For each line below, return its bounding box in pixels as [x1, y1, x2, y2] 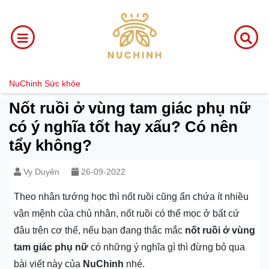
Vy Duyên [23, 167, 59, 177]
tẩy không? [9, 136, 92, 154]
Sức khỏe [44, 79, 80, 88]
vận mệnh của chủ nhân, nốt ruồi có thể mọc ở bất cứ [14, 208, 240, 219]
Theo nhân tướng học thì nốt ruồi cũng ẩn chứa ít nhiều [14, 192, 249, 202]
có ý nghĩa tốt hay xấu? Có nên [9, 118, 238, 136]
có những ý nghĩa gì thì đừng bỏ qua [88, 242, 245, 252]
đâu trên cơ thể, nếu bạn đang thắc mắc [14, 225, 185, 235]
